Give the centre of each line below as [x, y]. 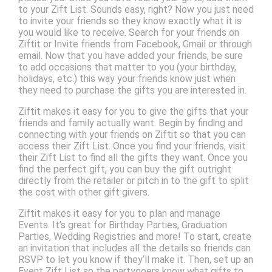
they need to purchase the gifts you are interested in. [132, 90]
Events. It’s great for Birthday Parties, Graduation [122, 225]
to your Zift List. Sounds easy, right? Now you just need [136, 10]
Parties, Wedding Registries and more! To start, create [134, 237]
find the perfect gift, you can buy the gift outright [124, 169]
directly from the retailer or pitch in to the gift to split [133, 181]
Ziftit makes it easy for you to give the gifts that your [133, 112]
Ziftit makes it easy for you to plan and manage [119, 214]
